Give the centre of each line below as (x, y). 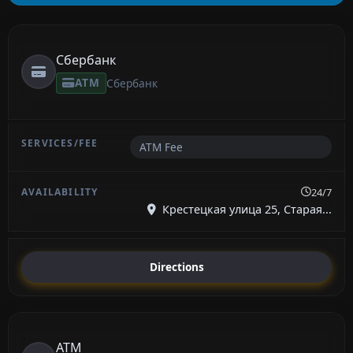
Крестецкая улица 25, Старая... (245, 209)
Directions (176, 267)
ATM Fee (161, 147)
